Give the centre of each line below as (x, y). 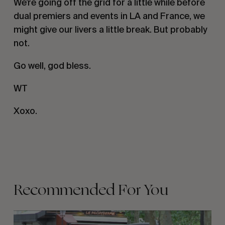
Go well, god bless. (52, 66)
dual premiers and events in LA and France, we (109, 16)
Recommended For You (91, 190)
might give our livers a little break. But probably (110, 30)
